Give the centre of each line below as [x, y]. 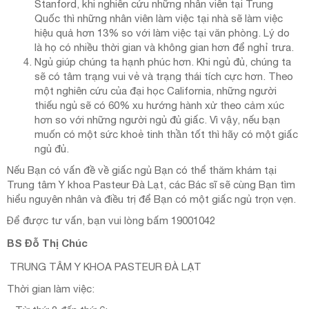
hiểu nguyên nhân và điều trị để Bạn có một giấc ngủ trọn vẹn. [151, 199]
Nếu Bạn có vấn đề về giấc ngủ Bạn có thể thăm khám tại [142, 170]
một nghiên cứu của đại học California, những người [156, 91]
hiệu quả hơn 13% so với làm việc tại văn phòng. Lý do [162, 33]
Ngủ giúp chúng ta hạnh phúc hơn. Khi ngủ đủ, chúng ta [163, 62]
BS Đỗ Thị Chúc [47, 243]
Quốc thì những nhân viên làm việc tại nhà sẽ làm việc [159, 19]
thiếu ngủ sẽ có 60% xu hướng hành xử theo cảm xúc [159, 106]
